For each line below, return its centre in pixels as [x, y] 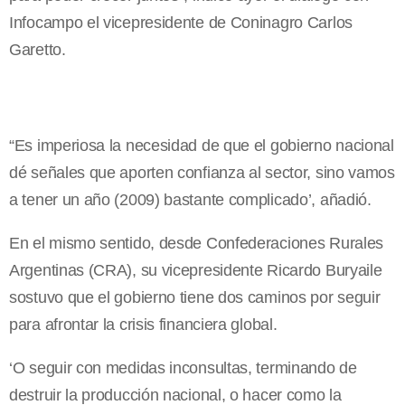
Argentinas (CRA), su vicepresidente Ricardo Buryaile [196, 271]
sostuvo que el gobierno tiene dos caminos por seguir [195, 298]
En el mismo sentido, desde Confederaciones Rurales [197, 244]
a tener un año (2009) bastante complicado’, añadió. [190, 200]
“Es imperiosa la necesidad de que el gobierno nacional [202, 146]
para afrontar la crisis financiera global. [143, 325]
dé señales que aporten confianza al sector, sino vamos [202, 173]
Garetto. [38, 50]
